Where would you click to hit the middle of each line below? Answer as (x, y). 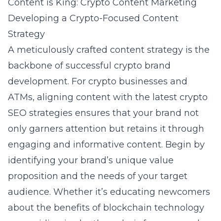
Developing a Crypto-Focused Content (93, 18)
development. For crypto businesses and (98, 81)
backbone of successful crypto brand (89, 66)
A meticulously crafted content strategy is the (109, 50)
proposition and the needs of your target (98, 176)
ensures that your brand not (136, 113)
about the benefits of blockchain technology (106, 208)
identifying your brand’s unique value (91, 160)
